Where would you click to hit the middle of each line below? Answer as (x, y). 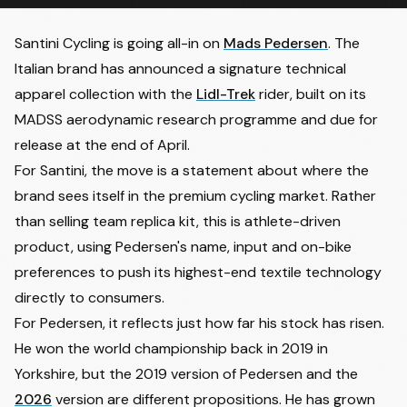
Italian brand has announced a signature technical (180, 69)
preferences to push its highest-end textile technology (198, 272)
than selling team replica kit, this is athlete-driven (178, 221)
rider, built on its (311, 94)
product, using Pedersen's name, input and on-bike (183, 247)
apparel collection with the (105, 94)
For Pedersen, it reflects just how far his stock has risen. (199, 323)
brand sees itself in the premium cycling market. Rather (195, 196)
